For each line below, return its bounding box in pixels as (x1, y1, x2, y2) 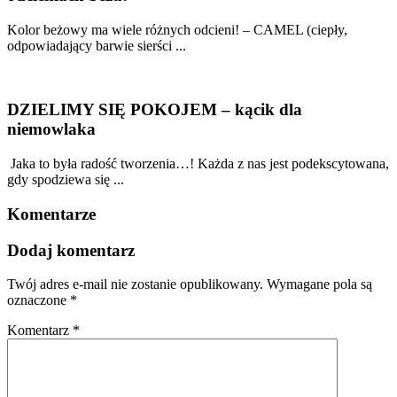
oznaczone (7, 292, 70, 308)
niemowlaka (7, 120, 96, 139)
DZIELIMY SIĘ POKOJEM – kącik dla (7, 100, 302, 120)
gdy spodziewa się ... (7, 172, 124, 188)
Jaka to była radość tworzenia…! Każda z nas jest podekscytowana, (7, 156, 389, 172)
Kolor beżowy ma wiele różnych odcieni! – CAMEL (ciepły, (7, 21, 347, 37)
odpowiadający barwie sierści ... (7, 37, 186, 53)
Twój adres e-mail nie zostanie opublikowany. (7, 276, 263, 292)
